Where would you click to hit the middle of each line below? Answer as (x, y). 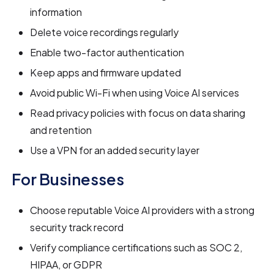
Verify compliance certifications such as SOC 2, (136, 248)
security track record (77, 228)
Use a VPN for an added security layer (115, 150)
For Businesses (68, 179)
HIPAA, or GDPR (66, 265)
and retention (61, 130)
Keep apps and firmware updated (106, 73)
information (56, 12)
